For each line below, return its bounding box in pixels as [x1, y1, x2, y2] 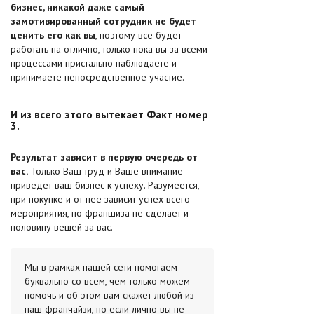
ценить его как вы [11, 29, 95, 41]
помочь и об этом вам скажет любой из [25, 289, 194, 301]
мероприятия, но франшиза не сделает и [11, 207, 189, 219]
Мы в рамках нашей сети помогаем [25, 261, 177, 273]
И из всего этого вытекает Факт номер [11, 107, 208, 121]
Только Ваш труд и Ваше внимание [28, 165, 183, 177]
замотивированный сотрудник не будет [11, 15, 196, 27]
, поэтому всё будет [95, 29, 182, 41]
